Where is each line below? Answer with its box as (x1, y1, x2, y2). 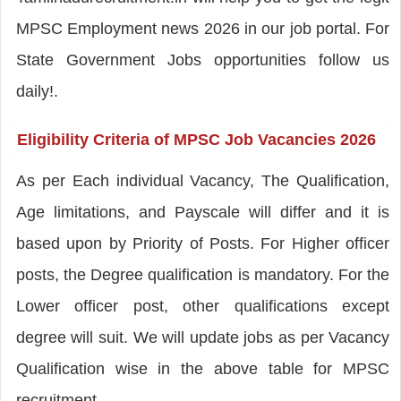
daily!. (15, 81, 58, 100)
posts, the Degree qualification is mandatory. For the (15, 265, 390, 284)
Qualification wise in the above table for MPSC (15, 359, 390, 378)
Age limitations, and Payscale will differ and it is (15, 202, 390, 221)
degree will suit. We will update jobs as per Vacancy (15, 328, 390, 346)
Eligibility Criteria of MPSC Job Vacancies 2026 (16, 130, 376, 149)
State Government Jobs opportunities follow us (15, 50, 390, 69)
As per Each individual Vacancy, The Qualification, (15, 171, 390, 190)
